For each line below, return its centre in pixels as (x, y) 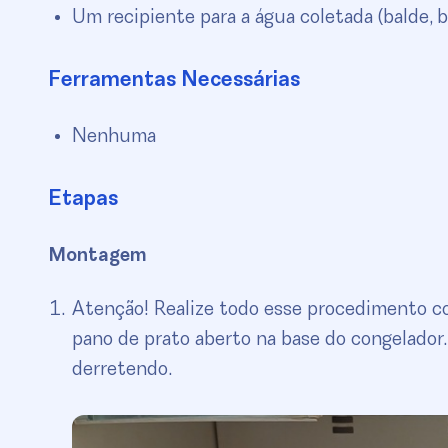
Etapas (83, 200)
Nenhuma (114, 137)
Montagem (97, 256)
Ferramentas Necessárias (174, 81)
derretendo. (122, 370)
